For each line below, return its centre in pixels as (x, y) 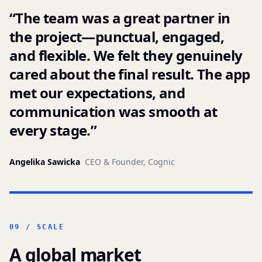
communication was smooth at (113, 111)
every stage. (50, 130)
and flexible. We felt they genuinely (126, 55)
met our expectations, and (97, 93)
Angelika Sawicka (45, 162)
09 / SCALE (37, 227)
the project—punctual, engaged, (117, 37)
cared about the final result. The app (130, 74)
